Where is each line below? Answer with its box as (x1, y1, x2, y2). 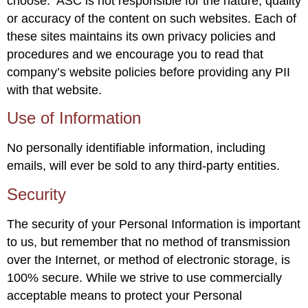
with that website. (7, 82, 102, 97)
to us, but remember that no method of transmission (7, 234, 290, 249)
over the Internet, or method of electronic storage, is (7, 252, 290, 267)
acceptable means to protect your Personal (7, 288, 242, 302)
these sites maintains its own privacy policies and (7, 29, 276, 43)
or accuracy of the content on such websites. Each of (7, 11, 296, 25)
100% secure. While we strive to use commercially (7, 270, 282, 285)
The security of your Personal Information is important (7, 217, 300, 231)
